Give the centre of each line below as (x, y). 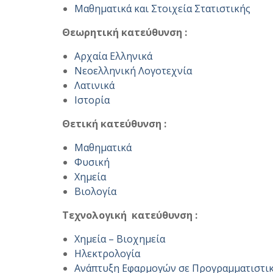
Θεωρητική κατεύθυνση (122, 32)
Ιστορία (92, 100)
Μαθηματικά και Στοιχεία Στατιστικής (162, 9)
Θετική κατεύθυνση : (114, 124)
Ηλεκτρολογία (107, 253)
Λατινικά (94, 85)
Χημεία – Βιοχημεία (120, 239)
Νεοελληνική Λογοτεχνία (133, 71)
